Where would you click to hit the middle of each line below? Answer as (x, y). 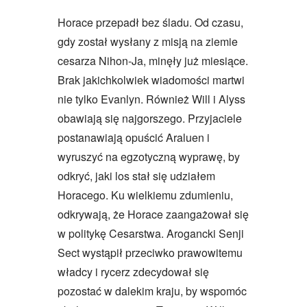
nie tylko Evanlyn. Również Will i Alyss (151, 99)
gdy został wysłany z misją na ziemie (148, 41)
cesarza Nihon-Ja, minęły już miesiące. (153, 60)
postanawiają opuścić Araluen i (134, 137)
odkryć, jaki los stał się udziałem (136, 175)
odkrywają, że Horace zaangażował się (153, 214)
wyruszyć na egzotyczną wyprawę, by (149, 156)
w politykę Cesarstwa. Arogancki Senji (151, 233)
